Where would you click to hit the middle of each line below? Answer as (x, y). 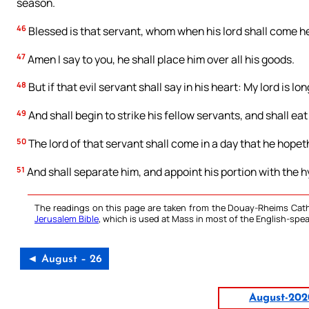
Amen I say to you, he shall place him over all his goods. (160, 59)
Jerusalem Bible (67, 219)
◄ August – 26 (64, 260)
